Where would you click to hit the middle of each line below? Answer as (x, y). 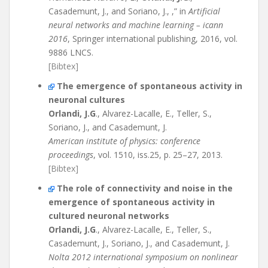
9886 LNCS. (71, 52)
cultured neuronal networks (109, 216)
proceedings (71, 155)
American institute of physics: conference (124, 141)
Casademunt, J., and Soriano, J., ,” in (118, 11)
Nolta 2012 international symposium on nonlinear (143, 257)
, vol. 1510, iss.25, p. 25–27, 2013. (158, 155)
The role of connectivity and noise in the (145, 188)
